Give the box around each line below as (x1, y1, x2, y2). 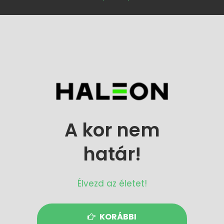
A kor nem (64, 116, 160, 143)
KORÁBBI (99, 211, 136, 223)
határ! (83, 140, 141, 167)
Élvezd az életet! (77, 177, 147, 189)
